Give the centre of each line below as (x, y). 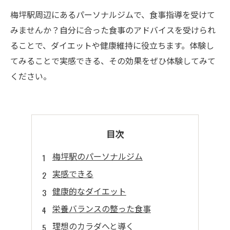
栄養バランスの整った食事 (101, 208)
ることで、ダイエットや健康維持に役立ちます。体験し (112, 45)
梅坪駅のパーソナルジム (97, 156)
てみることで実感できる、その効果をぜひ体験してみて (113, 61)
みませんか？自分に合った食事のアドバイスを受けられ (113, 30)
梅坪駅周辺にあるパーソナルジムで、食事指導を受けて (113, 14)
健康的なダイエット (89, 191)
